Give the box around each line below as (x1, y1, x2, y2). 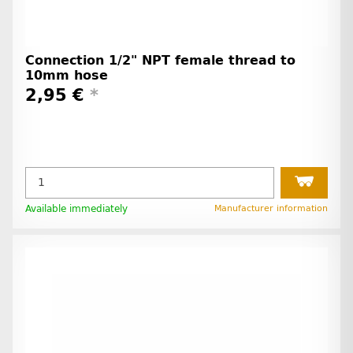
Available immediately (25, 203, 128, 214)
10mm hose (25, 68, 108, 84)
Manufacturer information (214, 203, 328, 214)
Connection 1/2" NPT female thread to (25, 53, 295, 69)
